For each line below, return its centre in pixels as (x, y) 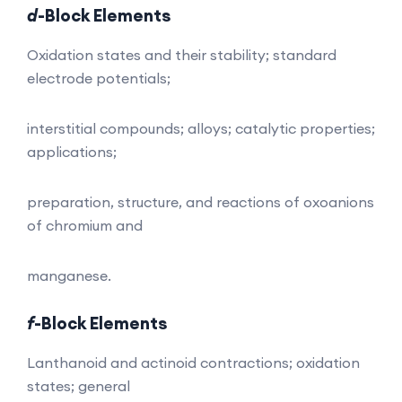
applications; (72, 151)
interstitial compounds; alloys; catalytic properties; (201, 128)
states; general (79, 385)
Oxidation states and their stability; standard (182, 54)
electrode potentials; (99, 78)
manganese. (69, 275)
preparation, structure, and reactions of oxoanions (201, 201)
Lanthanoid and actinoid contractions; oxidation (193, 362)
